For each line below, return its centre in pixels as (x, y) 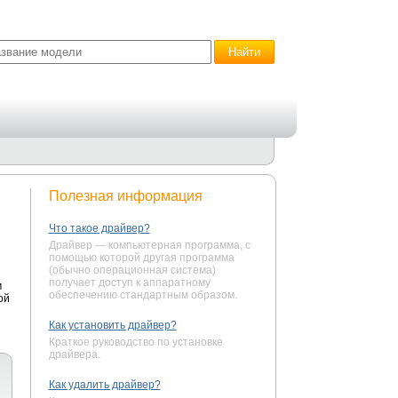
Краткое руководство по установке (135, 342)
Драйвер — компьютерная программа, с (149, 245)
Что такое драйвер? (99, 228)
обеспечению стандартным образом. (143, 295)
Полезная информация (125, 196)
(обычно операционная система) (132, 270)
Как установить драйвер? (112, 325)
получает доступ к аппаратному (129, 283)
